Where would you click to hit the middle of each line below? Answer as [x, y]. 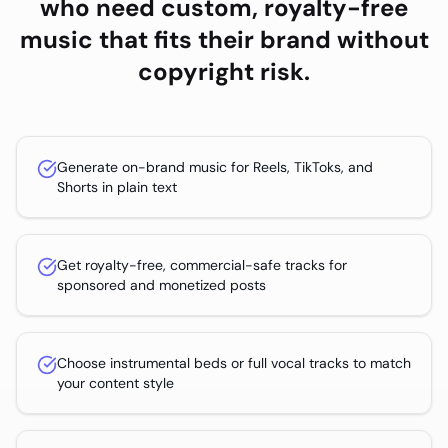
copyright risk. [224, 72]
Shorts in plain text [117, 187]
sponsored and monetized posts [161, 285]
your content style [115, 383]
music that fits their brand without [224, 40]
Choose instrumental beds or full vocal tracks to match [234, 363]
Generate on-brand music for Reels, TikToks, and [215, 167]
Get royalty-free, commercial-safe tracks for [202, 265]
